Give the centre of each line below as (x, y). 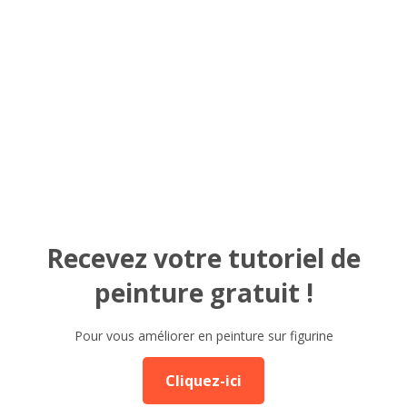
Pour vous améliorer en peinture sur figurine (203, 335)
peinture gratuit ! (203, 293)
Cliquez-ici (203, 380)
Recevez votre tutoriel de (203, 258)
